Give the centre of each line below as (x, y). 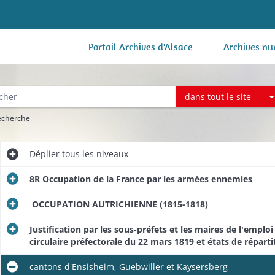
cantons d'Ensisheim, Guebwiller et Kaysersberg (128, 267)
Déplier (44, 154)
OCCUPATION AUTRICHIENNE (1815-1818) (118, 204)
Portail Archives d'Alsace (141, 47)
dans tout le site (218, 96)
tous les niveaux (94, 154)
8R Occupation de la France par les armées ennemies (141, 179)
